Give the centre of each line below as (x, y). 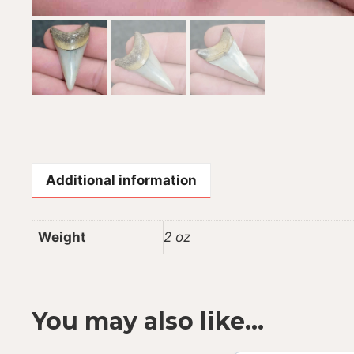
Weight (62, 237)
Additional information (121, 180)
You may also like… (148, 322)
